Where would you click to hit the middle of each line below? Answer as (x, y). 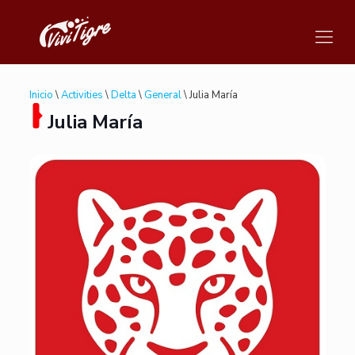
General (162, 95)
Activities (82, 95)
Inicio (41, 95)
